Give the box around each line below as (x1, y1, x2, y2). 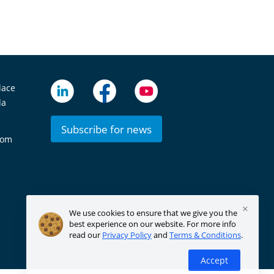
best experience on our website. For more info (69, 218, 236, 229)
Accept (200, 254, 228, 266)
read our (69, 229, 102, 240)
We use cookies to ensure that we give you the (69, 207, 237, 218)
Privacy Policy (102, 229, 152, 240)
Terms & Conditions (169, 229, 241, 240)
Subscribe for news (61, 122, 152, 136)
